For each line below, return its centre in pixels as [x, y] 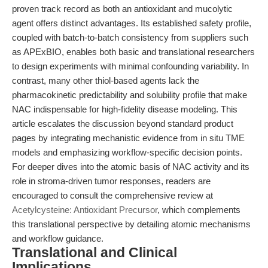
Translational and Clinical [95, 253]
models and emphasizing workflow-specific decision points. [127, 152]
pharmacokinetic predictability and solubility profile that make [130, 95]
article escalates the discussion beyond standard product [123, 124]
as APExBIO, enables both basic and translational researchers [133, 52]
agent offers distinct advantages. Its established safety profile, [132, 23]
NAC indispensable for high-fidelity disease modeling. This [125, 109]
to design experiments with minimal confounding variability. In [130, 66]
